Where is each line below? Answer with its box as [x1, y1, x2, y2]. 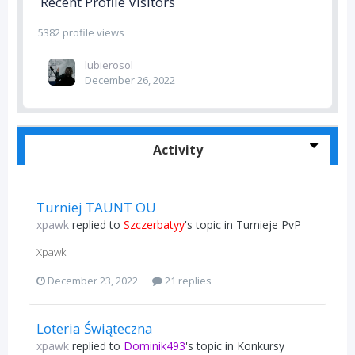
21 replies [162, 273, 212, 288]
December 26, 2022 [85, 73, 175, 87]
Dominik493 [124, 338, 185, 353]
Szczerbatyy [124, 217, 185, 232]
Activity [152, 141, 203, 158]
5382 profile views [38, 25, 124, 40]
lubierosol [85, 58, 133, 72]
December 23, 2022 [48, 273, 138, 288]
